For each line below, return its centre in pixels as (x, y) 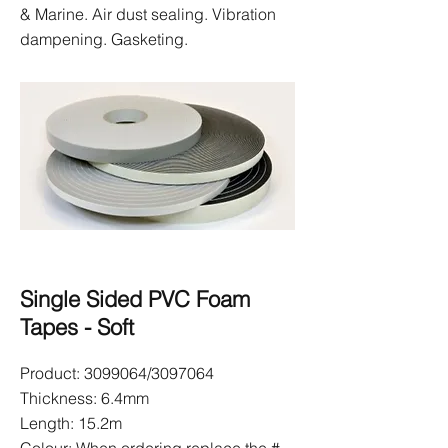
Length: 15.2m (71, 423)
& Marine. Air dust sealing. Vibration (148, 14)
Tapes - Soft (77, 327)
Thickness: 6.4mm (84, 398)
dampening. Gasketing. (104, 39)
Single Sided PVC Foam (135, 299)
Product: (52, 373)
